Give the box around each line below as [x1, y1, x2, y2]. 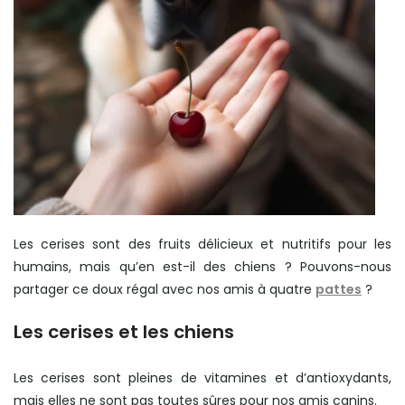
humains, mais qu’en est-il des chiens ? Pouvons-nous [14, 258, 391, 276]
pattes [316, 280, 362, 298]
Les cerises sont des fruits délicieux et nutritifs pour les [14, 235, 391, 253]
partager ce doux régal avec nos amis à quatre [14, 280, 316, 298]
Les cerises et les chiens [14, 319, 234, 344]
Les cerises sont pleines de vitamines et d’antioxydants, [14, 369, 391, 387]
